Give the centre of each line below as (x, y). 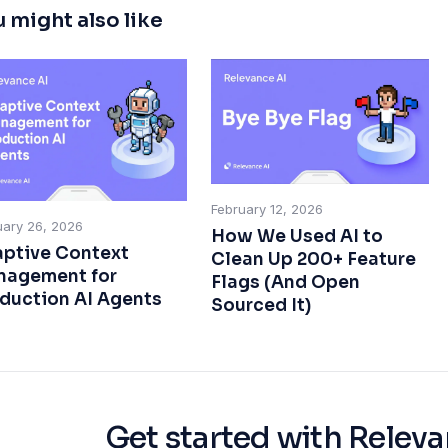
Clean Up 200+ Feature (313, 260)
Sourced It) (260, 306)
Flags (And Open (285, 283)
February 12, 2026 (266, 209)
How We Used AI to (296, 237)
